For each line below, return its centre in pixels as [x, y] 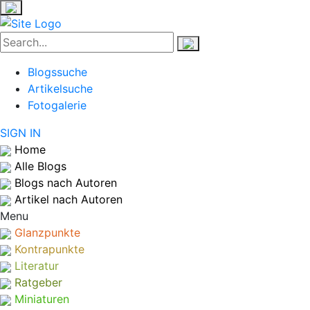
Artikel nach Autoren [69, 199]
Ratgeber [38, 282]
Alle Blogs [40, 166]
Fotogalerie [57, 105]
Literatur [37, 266]
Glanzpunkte [47, 232]
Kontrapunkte [49, 249]
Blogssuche [57, 72]
